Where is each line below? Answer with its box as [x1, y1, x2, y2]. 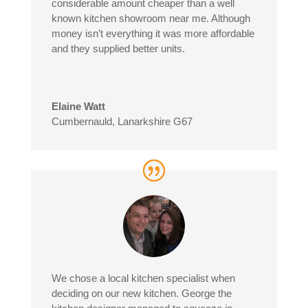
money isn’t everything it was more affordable [51, 27, 254, 40]
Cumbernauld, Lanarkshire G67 [51, 115, 192, 128]
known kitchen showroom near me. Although [51, 12, 250, 25]
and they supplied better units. [51, 43, 185, 55]
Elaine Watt [51, 100, 105, 113]
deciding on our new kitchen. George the [51, 287, 232, 300]
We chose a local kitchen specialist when [51, 272, 235, 285]
